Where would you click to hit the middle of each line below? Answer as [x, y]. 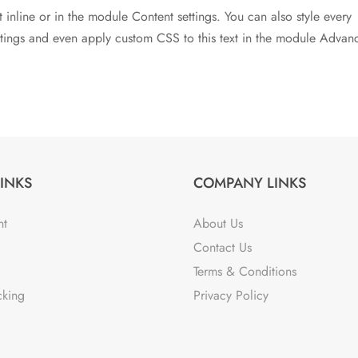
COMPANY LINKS [250, 183]
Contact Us [223, 248]
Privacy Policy [231, 296]
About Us [219, 224]
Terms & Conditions [245, 272]
